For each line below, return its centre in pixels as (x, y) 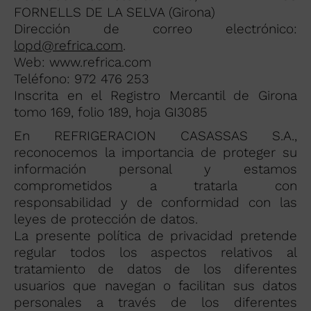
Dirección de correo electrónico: (155, 29)
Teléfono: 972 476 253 (81, 79)
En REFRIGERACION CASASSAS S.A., (155, 136)
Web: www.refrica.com (83, 62)
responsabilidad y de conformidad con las (155, 202)
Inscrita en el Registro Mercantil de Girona (155, 95)
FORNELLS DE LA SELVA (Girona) (115, 12)
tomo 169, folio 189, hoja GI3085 (111, 112)
